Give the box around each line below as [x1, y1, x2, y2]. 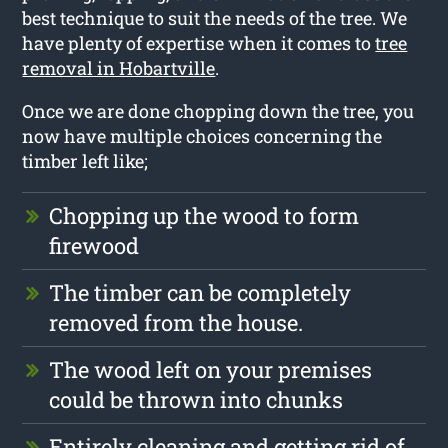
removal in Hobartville [22, 55, 216, 80]
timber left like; [22, 148, 149, 173]
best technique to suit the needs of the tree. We [22, 5, 408, 30]
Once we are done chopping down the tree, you [22, 98, 415, 123]
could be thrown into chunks [49, 384, 344, 414]
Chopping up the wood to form [49, 200, 360, 230]
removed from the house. [49, 307, 304, 337]
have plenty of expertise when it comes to [22, 30, 376, 55]
